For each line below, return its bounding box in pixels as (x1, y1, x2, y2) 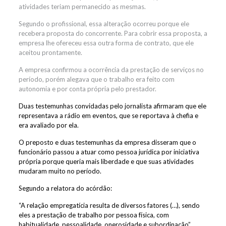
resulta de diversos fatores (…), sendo (88, 201, 200, 209)
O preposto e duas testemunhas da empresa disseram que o (18, 138, 196, 146)
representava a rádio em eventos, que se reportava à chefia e (18, 111, 198, 120)
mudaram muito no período (18, 167, 100, 175)
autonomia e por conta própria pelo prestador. (18, 85, 156, 93)
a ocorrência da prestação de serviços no (81, 66, 204, 74)
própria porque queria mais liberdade (18, 157, 129, 165)
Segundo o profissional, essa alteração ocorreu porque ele (18, 20, 189, 28)
